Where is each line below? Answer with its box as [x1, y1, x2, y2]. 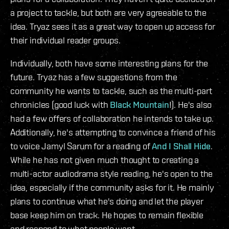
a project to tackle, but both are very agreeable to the [10, 7, 207, 18]
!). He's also [169, 99, 212, 110]
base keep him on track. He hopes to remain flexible [10, 209, 203, 220]
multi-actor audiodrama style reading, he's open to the [10, 168, 213, 179]
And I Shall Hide [152, 140, 211, 151]
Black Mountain [110, 99, 169, 110]
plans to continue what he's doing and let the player [10, 195, 203, 207]
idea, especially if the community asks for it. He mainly [10, 181, 214, 193]
